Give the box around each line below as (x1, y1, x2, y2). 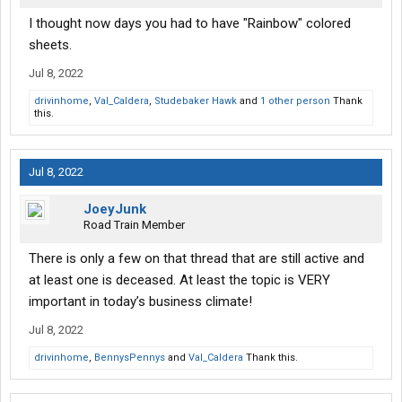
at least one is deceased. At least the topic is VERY (29, 272, 330, 289)
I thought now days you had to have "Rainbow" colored (29, 15, 351, 32)
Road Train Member (83, 218, 185, 232)
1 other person (260, 95, 330, 108)
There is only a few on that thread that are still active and (29, 250, 364, 267)
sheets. (29, 37, 72, 54)
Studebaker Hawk (154, 95, 237, 108)
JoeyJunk (83, 201, 146, 218)
